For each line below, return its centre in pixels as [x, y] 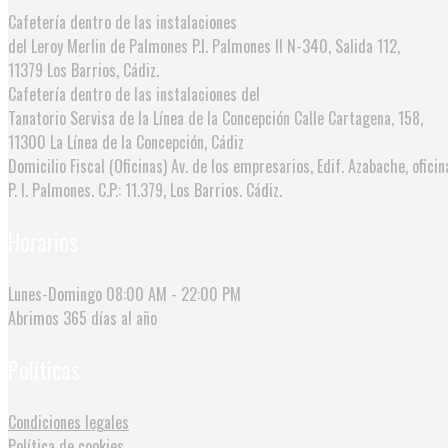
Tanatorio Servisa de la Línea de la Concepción [149, 118]
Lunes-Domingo [55, 294]
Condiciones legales [68, 422]
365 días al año [110, 318]
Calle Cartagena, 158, [358, 118]
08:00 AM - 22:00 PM [173, 294]
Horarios [43, 242]
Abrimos [33, 318]
